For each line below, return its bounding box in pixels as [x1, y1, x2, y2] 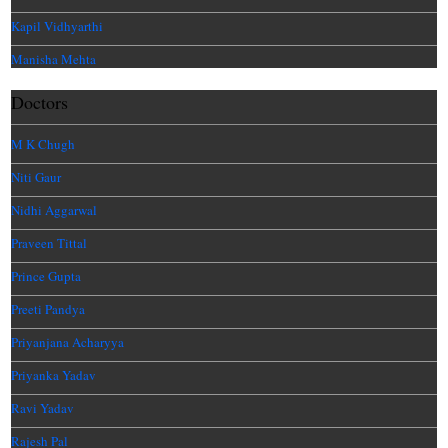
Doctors [11, 89, 69, 114]
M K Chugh [11, 134, 76, 153]
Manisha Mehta [11, 50, 97, 69]
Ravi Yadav [11, 398, 75, 417]
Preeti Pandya [11, 299, 86, 318]
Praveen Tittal [11, 233, 88, 252]
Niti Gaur [11, 167, 62, 186]
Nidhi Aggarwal [11, 200, 98, 219]
